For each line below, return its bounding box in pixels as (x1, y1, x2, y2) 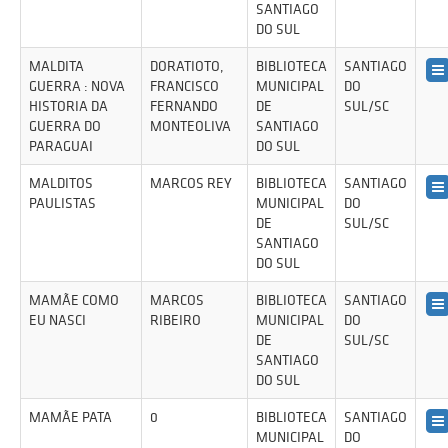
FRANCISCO (150, 77, 219, 95)
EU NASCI (29, 311, 86, 329)
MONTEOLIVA (150, 117, 231, 135)
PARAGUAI (29, 137, 93, 155)
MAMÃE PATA (29, 408, 112, 426)
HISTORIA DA (29, 97, 108, 115)
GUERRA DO (29, 117, 101, 135)
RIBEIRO (150, 311, 201, 329)
